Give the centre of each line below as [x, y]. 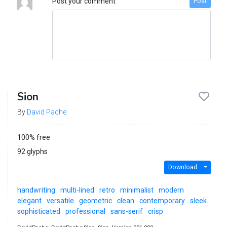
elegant [29, 200]
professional [85, 211]
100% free [33, 137]
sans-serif [126, 211]
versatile [60, 200]
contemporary [162, 200]
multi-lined [77, 190]
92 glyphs [32, 151]
